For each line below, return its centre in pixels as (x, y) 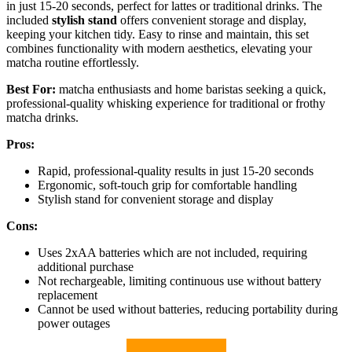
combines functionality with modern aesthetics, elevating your (159, 48)
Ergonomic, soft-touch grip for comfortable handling (167, 185)
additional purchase (86, 266)
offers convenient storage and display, (212, 20)
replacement (68, 295)
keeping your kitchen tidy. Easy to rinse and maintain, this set (158, 34)
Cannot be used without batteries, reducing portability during (188, 309)
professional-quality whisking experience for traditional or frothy (166, 103)
